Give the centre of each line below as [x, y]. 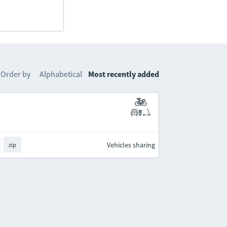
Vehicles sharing [131, 145]
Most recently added [123, 74]
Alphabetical [61, 74]
